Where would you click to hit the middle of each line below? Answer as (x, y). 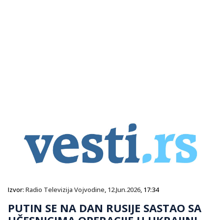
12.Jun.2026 (124, 189)
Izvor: (17, 189)
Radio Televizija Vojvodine (65, 189)
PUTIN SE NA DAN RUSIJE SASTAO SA (105, 207)
